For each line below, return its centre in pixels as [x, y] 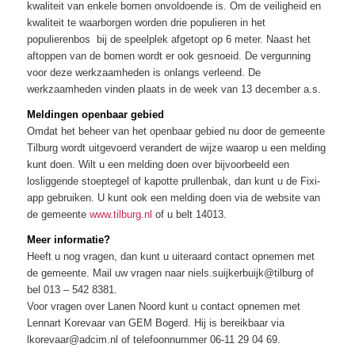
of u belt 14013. [189, 215]
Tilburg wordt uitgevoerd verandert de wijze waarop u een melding [176, 148]
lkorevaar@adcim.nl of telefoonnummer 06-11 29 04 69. [153, 340]
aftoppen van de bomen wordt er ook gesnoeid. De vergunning [168, 56]
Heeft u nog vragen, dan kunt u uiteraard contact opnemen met [170, 257]
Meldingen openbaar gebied [95, 115]
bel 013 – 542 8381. [72, 290]
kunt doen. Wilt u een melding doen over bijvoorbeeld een [158, 165]
